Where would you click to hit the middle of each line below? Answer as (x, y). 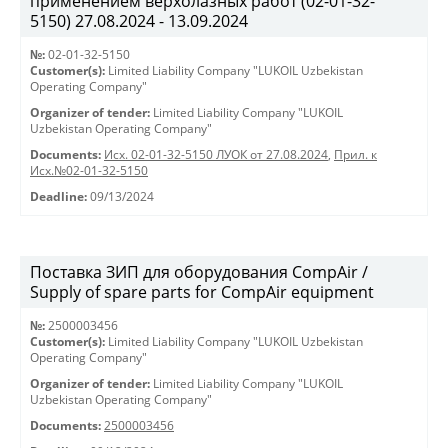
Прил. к (355, 154)
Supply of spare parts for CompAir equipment (202, 292)
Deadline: (58, 196)
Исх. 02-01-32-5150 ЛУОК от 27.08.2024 (216, 154)
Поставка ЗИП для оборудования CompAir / (199, 272)
